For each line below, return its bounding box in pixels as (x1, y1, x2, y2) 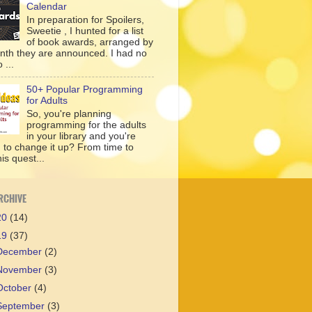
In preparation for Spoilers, (26, 14, 145, 25)
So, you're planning (26, 108, 112, 119)
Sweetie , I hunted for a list (26, 25, 144, 36)
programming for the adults (26, 119, 147, 130)
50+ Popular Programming (26, 84, 143, 95)
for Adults (26, 95, 68, 106)
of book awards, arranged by (26, 36, 154, 47)
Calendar (26, 1, 68, 13)
